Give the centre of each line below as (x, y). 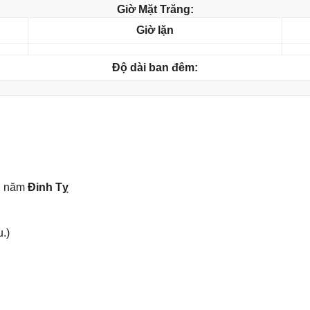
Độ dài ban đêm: (155, 68)
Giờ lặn (155, 30)
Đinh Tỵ (48, 187)
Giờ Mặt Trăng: (155, 10)
